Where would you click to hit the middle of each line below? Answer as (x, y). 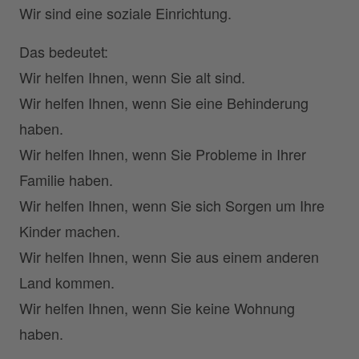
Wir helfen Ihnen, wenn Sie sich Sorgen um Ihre (172, 205)
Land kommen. (67, 282)
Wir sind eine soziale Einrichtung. (125, 13)
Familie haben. (66, 179)
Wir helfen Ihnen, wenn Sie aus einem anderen (169, 256)
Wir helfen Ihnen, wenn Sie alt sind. (132, 77)
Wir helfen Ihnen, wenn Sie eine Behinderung (164, 103)
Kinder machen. (70, 231)
